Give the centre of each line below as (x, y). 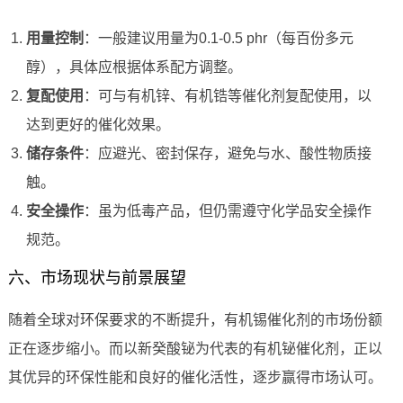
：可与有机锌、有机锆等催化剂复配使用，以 (227, 96)
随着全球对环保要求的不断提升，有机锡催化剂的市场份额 (195, 320)
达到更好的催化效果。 (98, 125)
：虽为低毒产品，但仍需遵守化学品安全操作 (227, 211)
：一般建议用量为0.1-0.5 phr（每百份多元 (218, 39)
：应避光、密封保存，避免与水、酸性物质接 (227, 154)
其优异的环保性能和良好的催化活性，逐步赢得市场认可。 (195, 378)
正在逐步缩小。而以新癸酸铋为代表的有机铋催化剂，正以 (195, 349)
